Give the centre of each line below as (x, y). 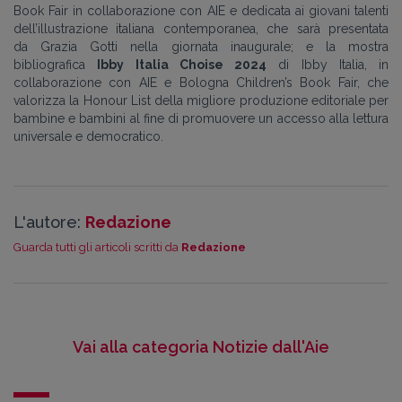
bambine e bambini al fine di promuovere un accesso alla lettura (201, 118)
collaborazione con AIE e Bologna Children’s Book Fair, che (201, 82)
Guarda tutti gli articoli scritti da (97, 247)
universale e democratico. (88, 136)
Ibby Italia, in (345, 64)
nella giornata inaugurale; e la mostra (259, 46)
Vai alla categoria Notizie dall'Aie (201, 346)
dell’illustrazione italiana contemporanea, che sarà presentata (201, 28)
